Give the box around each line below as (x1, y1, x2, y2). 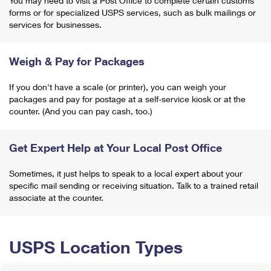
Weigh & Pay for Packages (9, 54, 145, 68)
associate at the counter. (9, 192, 103, 203)
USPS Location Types (9, 237, 183, 257)
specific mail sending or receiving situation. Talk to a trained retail (9, 180, 258, 191)
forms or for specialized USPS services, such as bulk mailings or (9, 7, 256, 18)
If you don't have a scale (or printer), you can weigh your (9, 82, 226, 92)
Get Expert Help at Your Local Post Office (9, 141, 222, 154)
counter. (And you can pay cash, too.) (9, 106, 152, 116)
